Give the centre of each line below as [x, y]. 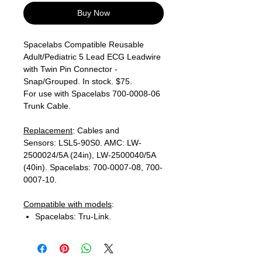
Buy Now [94, 13]
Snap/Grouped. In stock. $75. [78, 81]
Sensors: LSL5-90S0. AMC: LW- [82, 143]
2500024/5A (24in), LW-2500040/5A [89, 155]
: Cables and [96, 130]
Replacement [48, 130]
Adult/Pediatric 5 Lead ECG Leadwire [92, 57]
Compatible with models [68, 204]
